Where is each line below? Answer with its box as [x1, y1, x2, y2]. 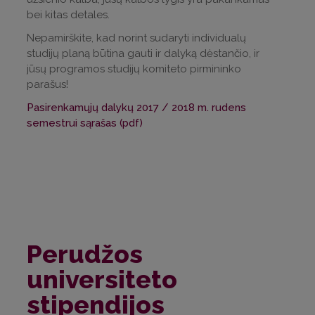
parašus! [27, 78, 68, 91]
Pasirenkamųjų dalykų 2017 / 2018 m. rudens [27, 101, 246, 115]
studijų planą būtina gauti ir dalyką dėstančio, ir [27, 47, 259, 60]
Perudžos [27, 238, 143, 269]
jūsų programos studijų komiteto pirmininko [27, 63, 241, 76]
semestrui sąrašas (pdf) [27, 117, 143, 130]
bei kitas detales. [27, 8, 112, 22]
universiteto [27, 264, 177, 294]
